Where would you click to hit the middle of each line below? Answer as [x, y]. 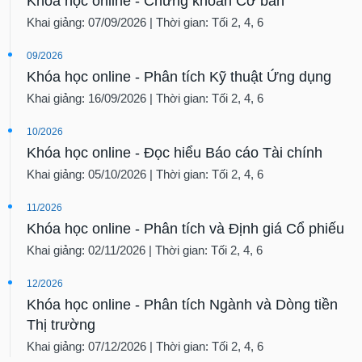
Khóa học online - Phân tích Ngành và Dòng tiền [183, 304]
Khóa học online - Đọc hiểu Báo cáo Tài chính [175, 152]
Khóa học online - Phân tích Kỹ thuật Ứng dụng [179, 76]
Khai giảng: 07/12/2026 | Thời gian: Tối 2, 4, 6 [145, 346]
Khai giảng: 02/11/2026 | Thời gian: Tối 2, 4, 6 [145, 250]
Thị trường [61, 324]
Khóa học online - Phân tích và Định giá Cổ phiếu [186, 228]
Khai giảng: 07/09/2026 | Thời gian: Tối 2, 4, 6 [145, 22]
